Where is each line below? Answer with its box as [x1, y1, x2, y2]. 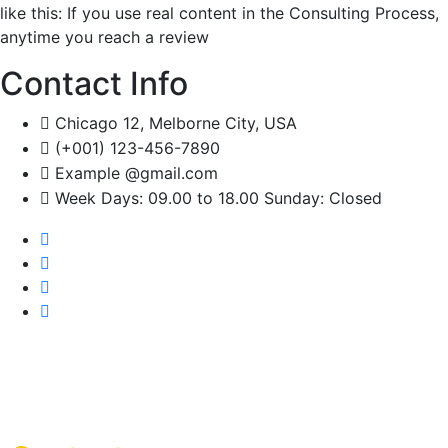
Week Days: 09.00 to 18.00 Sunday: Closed [50, 188, 382, 209]
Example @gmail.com [50, 163, 218, 184]
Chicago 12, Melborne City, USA [50, 113, 297, 134]
